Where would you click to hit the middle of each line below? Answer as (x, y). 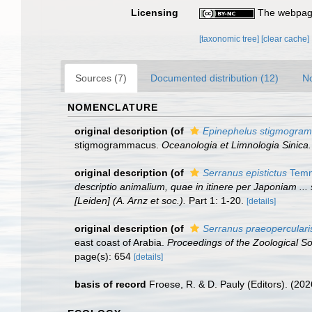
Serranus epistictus (245, 173)
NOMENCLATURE (113, 107)
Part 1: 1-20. (215, 201)
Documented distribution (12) (214, 78)
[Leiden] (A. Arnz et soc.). (130, 201)
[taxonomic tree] (231, 39)
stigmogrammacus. (118, 145)
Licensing (155, 13)
